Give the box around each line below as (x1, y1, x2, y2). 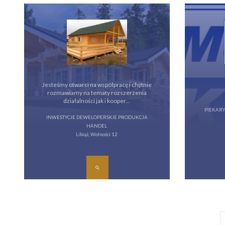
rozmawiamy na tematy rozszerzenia (47, 89, 147, 96)
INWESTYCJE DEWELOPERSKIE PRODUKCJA (46, 115, 148, 120)
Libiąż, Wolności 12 (76, 132, 118, 137)
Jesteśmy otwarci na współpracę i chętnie (42, 81, 152, 88)
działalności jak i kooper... (63, 97, 131, 104)
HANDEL (86, 123, 107, 129)
